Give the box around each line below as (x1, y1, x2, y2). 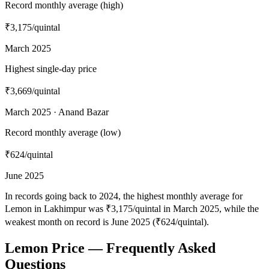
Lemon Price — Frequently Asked (5, 240, 216, 256)
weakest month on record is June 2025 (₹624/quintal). (5, 216, 209, 227)
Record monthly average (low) (5, 127, 121, 138)
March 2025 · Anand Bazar (5, 106, 109, 117)
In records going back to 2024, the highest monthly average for (5, 190, 243, 201)
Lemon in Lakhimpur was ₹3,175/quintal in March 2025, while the (5, 203, 259, 214)
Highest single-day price (5, 63, 97, 74)
